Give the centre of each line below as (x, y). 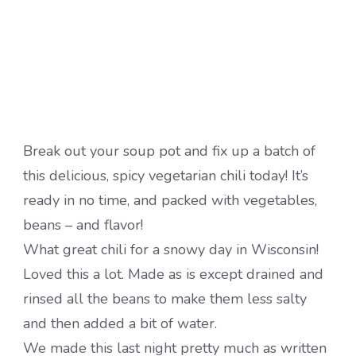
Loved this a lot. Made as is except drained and (173, 274)
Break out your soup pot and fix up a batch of (169, 151)
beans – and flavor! (83, 224)
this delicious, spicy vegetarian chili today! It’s (166, 175)
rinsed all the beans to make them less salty (165, 298)
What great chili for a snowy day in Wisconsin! (171, 249)
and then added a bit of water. (120, 323)
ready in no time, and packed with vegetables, (170, 200)
